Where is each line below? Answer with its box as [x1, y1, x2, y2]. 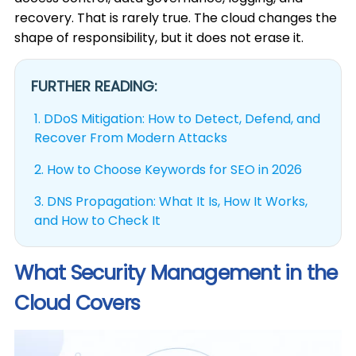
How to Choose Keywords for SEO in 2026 [47, 161, 303, 179]
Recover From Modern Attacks [34, 129, 228, 147]
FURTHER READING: [31, 76, 158, 96]
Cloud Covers [14, 289, 141, 317]
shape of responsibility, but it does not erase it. [14, 29, 304, 47]
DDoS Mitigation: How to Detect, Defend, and [44, 110, 321, 128]
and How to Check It [34, 211, 161, 230]
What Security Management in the [14, 259, 338, 287]
